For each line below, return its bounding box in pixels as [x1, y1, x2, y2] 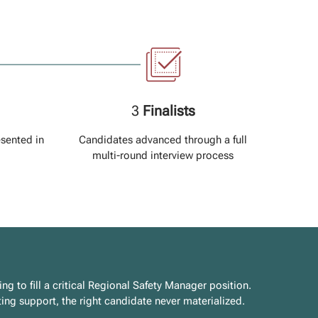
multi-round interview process [92, 148, 234, 162]
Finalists [138, 102, 195, 119]
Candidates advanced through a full [79, 133, 248, 146]
